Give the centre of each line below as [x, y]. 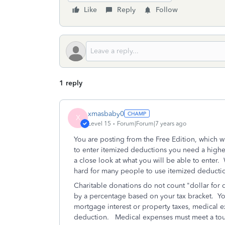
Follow [167, 10]
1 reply [71, 83]
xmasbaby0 [106, 114]
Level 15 [99, 123]
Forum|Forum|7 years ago [152, 123]
